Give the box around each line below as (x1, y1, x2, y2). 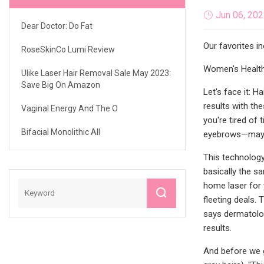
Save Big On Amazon (21, 80, 100, 90)
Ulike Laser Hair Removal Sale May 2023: (21, 68, 171, 78)
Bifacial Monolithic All (21, 127, 100, 137)
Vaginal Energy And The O (21, 103, 118, 113)
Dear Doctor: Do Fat (21, 21, 93, 31)
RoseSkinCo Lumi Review (21, 44, 115, 54)
